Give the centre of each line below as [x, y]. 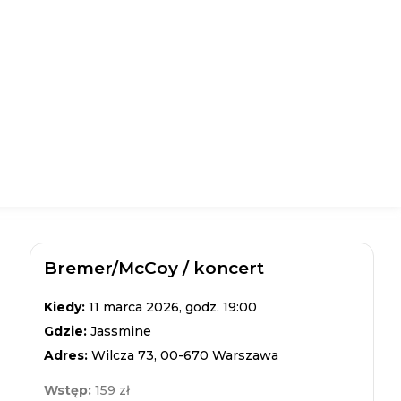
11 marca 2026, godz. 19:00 [172, 307]
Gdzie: [67, 331]
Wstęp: [69, 390]
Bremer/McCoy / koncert [154, 268]
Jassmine [120, 331]
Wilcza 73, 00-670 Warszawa [184, 355]
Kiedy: [66, 307]
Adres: [67, 355]
